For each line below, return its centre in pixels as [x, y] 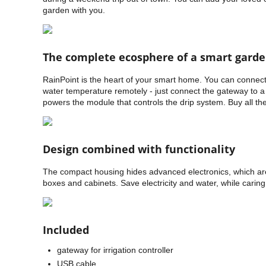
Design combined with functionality [139, 149]
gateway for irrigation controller [115, 250]
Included [66, 230]
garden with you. [74, 10]
